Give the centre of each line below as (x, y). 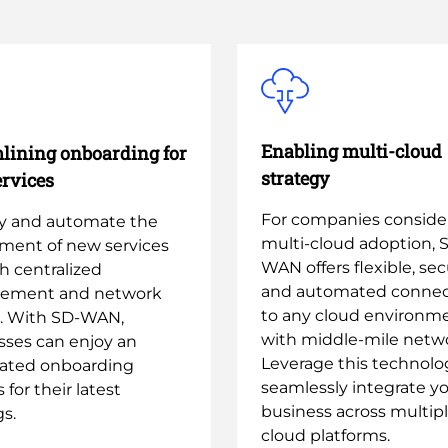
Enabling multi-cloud (351, 151)
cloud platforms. (325, 436)
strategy (295, 178)
